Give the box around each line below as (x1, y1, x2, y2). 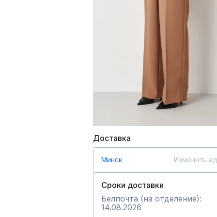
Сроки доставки (101, 180, 164, 190)
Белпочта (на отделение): (101, 194, 201, 203)
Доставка (93, 133, 131, 143)
